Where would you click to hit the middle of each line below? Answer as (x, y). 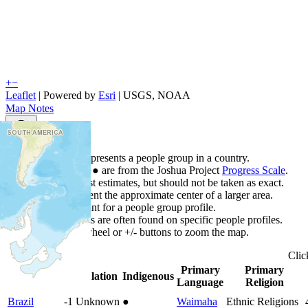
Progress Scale (254, 170)
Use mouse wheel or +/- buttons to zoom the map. (141, 232)
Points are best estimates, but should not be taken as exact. (158, 182)
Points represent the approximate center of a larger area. (153, 195)
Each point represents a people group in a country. (141, 157)
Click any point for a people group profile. (124, 207)
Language (200, 282)
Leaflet (21, 95)
